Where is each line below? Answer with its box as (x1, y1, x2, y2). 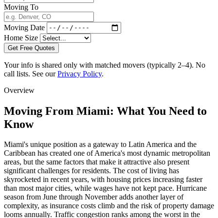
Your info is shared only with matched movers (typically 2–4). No (4, 60, 205, 69)
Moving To (4, 2, 38, 11)
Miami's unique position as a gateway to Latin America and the (4, 140, 197, 149)
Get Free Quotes (8, 44, 55, 52)
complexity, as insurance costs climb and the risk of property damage (4, 201, 214, 210)
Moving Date (4, 23, 45, 32)
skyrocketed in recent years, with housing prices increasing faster (4, 175, 202, 184)
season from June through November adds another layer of (4, 193, 183, 201)
